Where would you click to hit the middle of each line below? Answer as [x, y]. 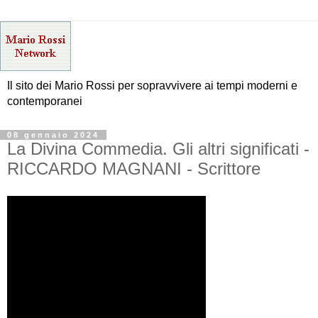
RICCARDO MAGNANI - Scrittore [134, 169]
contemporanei [45, 101]
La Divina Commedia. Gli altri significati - [158, 149]
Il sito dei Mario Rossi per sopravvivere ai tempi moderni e [152, 86]
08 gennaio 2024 [53, 135]
